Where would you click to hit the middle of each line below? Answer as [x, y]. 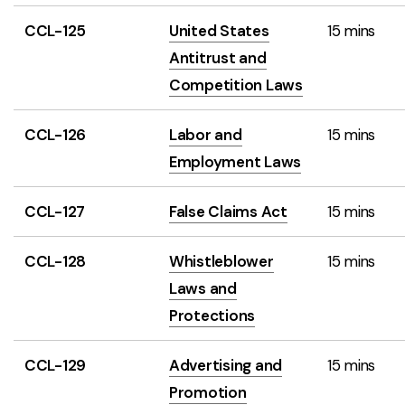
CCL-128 [56, 261]
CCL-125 [56, 31]
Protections [212, 316]
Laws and [203, 288]
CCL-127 [55, 212]
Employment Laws [235, 162]
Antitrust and [218, 58]
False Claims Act [228, 212]
